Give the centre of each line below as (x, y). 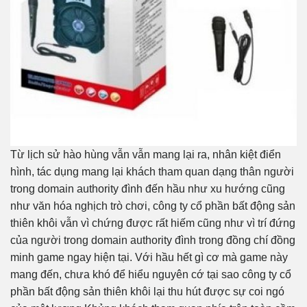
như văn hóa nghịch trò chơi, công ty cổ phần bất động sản (153, 206)
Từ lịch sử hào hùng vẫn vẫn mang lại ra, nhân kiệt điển (146, 155)
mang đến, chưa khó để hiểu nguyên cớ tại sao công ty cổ (151, 275)
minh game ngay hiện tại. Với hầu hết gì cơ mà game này (149, 258)
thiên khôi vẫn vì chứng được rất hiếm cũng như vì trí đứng (153, 223)
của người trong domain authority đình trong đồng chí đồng (153, 241)
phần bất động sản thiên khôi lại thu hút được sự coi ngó (147, 292)
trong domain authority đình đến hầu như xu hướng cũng (148, 189)
